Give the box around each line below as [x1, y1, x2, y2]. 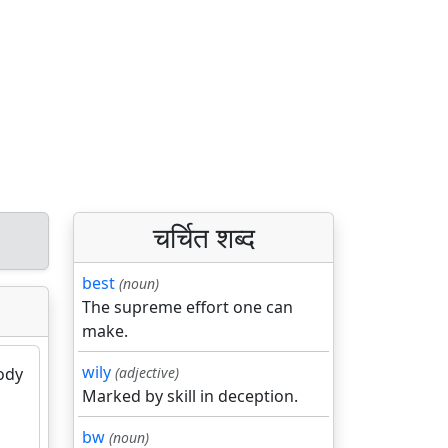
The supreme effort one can [82, 296, 293, 318]
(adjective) [115, 363, 179, 382]
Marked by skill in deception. [82, 385, 298, 407]
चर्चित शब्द [152, 218, 255, 256]
